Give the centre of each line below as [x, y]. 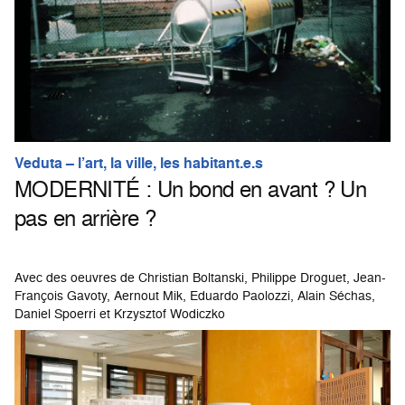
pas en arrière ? [85, 217]
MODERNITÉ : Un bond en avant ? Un [191, 188]
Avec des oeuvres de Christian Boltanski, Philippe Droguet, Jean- [200, 277]
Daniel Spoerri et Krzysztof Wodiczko [120, 313]
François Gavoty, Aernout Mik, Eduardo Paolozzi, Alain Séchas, [195, 295]
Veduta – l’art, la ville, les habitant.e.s [139, 163]
